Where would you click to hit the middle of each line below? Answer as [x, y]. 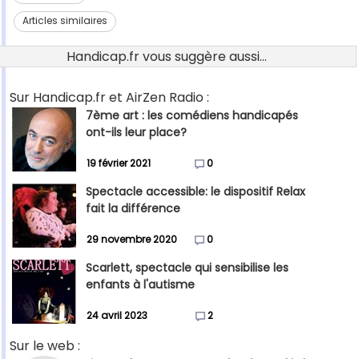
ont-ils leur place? [136, 133]
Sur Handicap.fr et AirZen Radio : [109, 98]
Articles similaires [65, 21]
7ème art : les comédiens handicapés [192, 116]
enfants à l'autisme [140, 285]
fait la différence [133, 209]
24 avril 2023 [117, 316]
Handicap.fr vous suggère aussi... [167, 57]
